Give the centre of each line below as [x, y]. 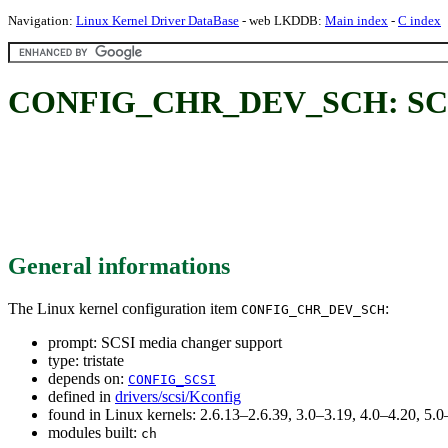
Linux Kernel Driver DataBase [157, 20]
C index [419, 20]
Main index [356, 20]
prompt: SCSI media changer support [165, 342]
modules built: [94, 432]
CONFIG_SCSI [172, 379]
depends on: [88, 378]
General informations [119, 265]
